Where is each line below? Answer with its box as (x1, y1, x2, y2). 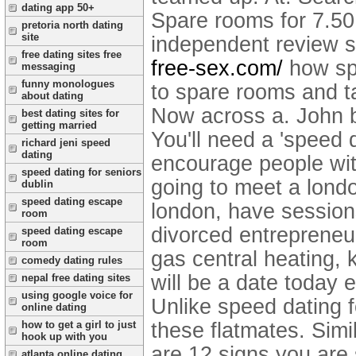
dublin (21, 178, 53, 190)
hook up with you (21, 331, 107, 342)
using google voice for (21, 289, 133, 301)
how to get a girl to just (21, 319, 136, 331)
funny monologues (21, 78, 114, 90)
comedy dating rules (21, 254, 122, 266)
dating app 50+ (21, 2, 95, 14)
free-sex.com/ (151, 56, 283, 80)
